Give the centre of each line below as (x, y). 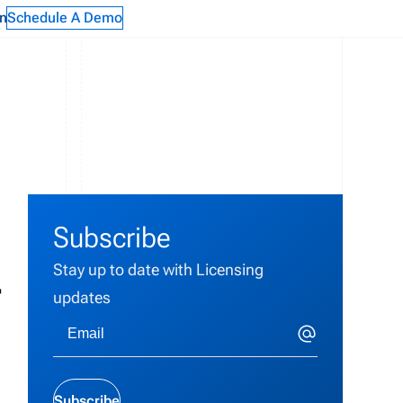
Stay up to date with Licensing (158, 269)
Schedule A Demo (64, 18)
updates (81, 297)
